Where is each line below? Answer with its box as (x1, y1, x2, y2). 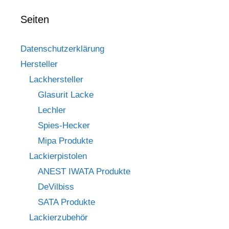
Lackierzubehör (29, 212, 88, 222)
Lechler (38, 105, 66, 115)
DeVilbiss (38, 181, 74, 192)
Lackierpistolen (29, 151, 87, 161)
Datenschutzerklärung (20, 43, 104, 54)
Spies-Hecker (38, 120, 90, 130)
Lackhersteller (29, 74, 83, 84)
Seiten (20, 13, 49, 25)
